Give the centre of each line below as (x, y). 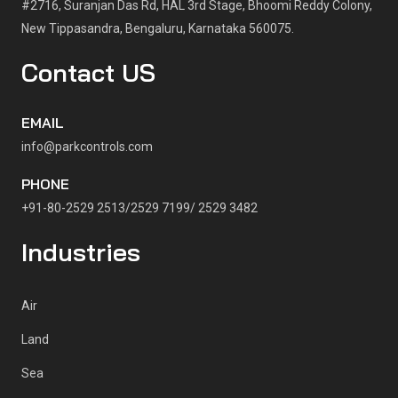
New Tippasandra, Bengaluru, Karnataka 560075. (158, 29)
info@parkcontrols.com (87, 147)
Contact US (88, 73)
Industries (81, 252)
